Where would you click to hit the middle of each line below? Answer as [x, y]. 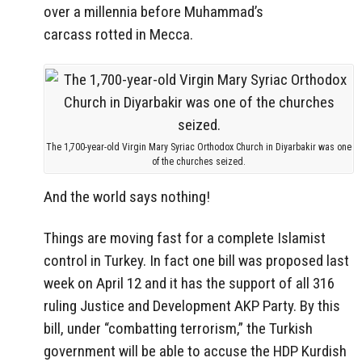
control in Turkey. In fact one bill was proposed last [196, 260]
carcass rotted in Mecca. [118, 34]
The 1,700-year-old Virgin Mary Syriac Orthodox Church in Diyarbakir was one [199, 147]
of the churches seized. [199, 162]
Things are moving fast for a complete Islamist [185, 238]
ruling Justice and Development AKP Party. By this [192, 305]
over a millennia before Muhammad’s [154, 11]
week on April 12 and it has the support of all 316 [189, 283]
